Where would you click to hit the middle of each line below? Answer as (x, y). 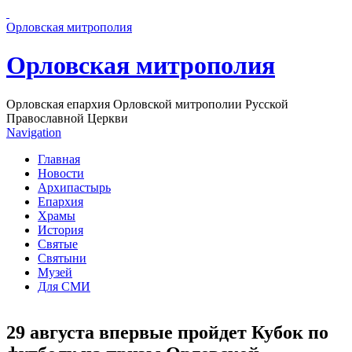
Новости (61, 173)
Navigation (34, 132)
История (60, 229)
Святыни (62, 258)
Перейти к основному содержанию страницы (128, 13)
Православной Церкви (67, 118)
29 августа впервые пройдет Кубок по (167, 332)
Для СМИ (64, 286)
